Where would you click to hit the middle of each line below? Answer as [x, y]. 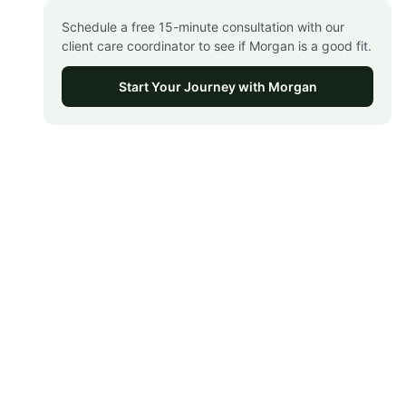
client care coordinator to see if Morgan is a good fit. [217, 46]
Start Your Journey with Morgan [217, 87]
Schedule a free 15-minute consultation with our [203, 27]
